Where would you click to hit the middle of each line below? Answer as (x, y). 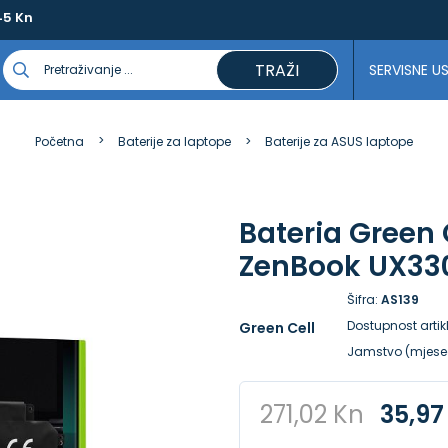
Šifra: (363, 299)
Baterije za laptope (174, 141)
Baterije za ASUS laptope (339, 141)
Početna (59, 141)
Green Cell (276, 328)
